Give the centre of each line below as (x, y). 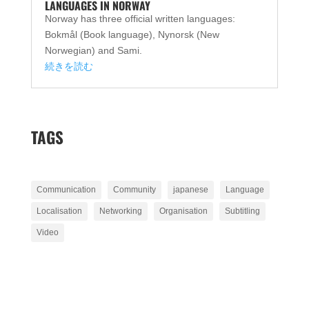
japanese (190, 189)
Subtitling (242, 211)
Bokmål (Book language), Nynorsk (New (132, 34)
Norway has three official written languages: (140, 18)
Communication (66, 189)
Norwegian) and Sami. (93, 50)
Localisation (59, 211)
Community (134, 189)
